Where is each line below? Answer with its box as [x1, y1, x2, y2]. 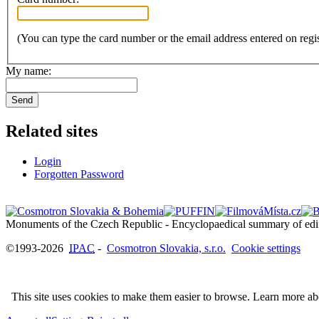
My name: [6, 65, 51, 78]
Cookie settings [231, 242, 300, 255]
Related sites [6, 122, 98, 141]
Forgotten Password [34, 168, 124, 181]
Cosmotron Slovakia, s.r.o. [107, 242, 226, 255]
